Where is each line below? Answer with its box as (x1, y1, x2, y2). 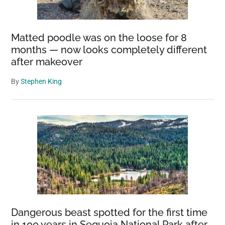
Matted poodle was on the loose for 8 (11, 32, 187, 44)
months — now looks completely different (11, 44, 207, 56)
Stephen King (21, 77, 62, 85)
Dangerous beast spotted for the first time (11, 206, 208, 218)
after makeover (11, 56, 83, 68)
